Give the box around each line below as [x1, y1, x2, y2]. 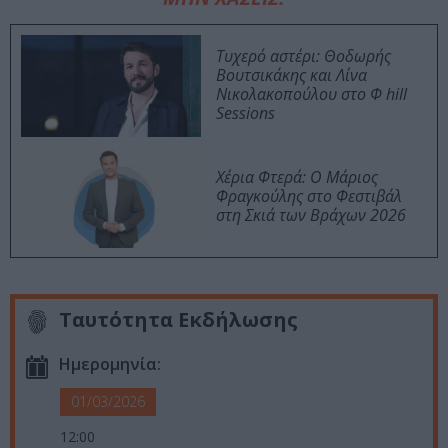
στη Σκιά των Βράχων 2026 [216, 204, 406, 227]
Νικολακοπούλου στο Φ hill [216, 83, 407, 106]
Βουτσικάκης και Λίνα [216, 64, 367, 87]
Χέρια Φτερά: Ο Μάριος [216, 166, 378, 189]
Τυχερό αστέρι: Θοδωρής [216, 45, 391, 68]
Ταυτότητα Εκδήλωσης [59, 306, 298, 334]
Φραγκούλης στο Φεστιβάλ [216, 185, 402, 208]
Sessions [216, 102, 275, 125]
